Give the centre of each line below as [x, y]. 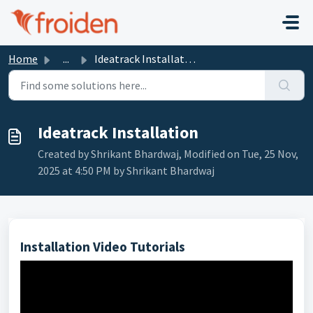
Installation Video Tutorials [103, 247]
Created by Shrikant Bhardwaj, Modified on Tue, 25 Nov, [168, 154]
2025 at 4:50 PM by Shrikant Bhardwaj [126, 170]
